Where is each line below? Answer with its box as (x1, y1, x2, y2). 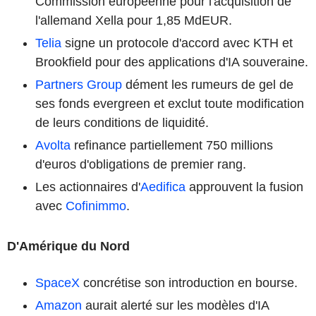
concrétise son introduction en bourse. (80, 275, 298, 290)
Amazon (35, 298, 82, 312)
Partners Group (35, 77, 122, 92)
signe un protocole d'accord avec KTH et (61, 35, 293, 50)
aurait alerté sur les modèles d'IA (82, 298, 269, 312)
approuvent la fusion (186, 179, 303, 194)
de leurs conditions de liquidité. (35, 115, 209, 130)
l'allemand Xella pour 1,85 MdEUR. (35, 13, 232, 28)
